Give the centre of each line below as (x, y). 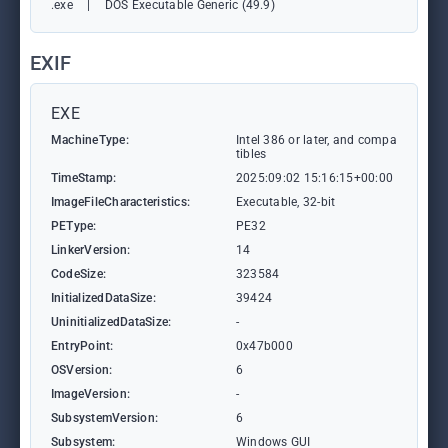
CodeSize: (79, 274)
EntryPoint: (82, 346)
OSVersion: (82, 370)
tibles (251, 154)
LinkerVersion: (91, 250)
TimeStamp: (84, 178)
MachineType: (90, 140)
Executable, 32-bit (286, 202)
